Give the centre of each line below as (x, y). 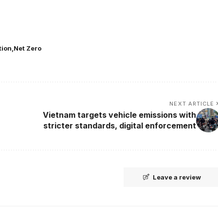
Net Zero (28, 48)
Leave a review (177, 177)
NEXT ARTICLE (192, 103)
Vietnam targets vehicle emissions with (119, 115)
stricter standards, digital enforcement (119, 125)
